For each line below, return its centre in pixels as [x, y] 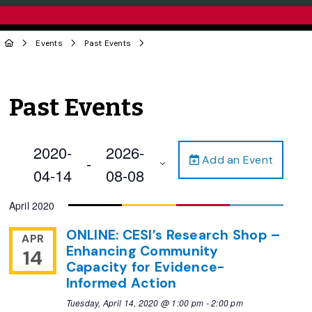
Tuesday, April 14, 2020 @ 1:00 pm [135, 302]
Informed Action [121, 283]
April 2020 [32, 205]
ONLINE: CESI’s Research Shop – [173, 235]
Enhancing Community [142, 251]
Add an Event [236, 159]
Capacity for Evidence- [146, 267]
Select [38, 193]
